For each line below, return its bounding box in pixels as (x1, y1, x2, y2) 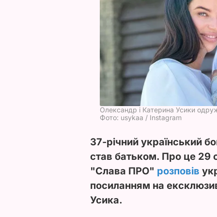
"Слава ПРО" (90, 165, 157, 177)
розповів (157, 165, 200, 177)
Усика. (90, 194, 123, 206)
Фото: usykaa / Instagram (100, 113, 182, 122)
